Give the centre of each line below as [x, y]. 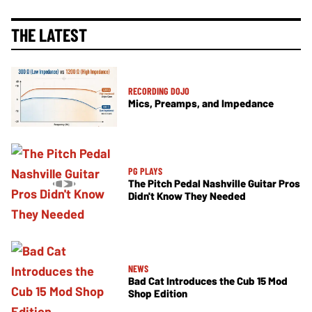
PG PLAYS [145, 171]
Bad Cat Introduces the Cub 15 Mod [208, 281]
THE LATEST [49, 35]
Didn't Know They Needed [187, 196]
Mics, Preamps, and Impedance [201, 103]
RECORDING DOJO [159, 91]
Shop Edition [158, 294]
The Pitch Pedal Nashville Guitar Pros [214, 184]
